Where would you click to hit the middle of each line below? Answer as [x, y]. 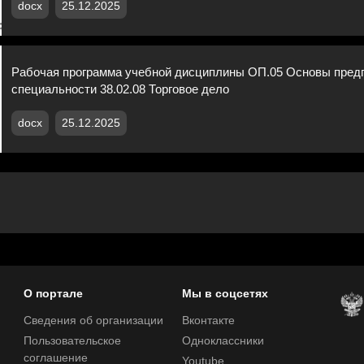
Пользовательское [72, 341]
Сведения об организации [93, 321]
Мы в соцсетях [225, 294]
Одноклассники [223, 341]
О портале [53, 294]
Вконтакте [208, 321]
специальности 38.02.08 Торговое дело [121, 89]
